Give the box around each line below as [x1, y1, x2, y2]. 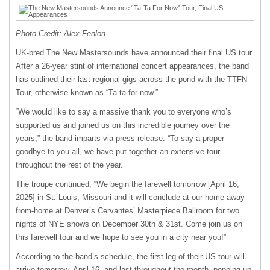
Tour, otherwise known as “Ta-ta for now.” [16, 88, 160, 97]
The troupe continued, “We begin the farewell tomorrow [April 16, [16, 180, 239, 189]
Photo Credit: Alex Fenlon [16, 29, 105, 38]
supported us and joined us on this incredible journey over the [16, 121, 230, 130]
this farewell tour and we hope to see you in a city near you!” [16, 233, 226, 242]
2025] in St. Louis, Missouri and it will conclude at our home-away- [16, 193, 247, 202]
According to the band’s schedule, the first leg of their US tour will [16, 252, 245, 261]
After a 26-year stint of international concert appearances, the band [16, 61, 249, 71]
